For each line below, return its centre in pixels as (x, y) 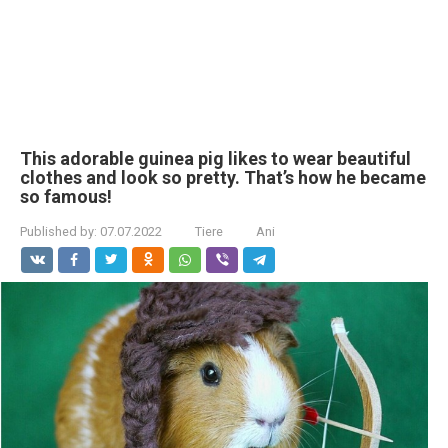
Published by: (58, 231)
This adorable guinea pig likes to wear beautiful (215, 158)
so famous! (70, 196)
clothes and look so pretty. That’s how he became (223, 177)
